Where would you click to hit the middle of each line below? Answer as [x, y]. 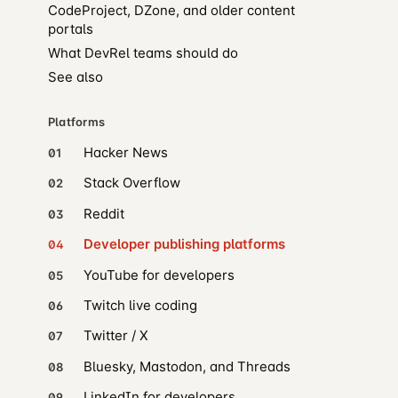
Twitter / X [115, 336]
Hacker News [125, 153]
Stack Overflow [131, 183]
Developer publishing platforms [184, 244]
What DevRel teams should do [143, 52]
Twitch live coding [140, 306]
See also [75, 77]
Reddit [103, 213]
